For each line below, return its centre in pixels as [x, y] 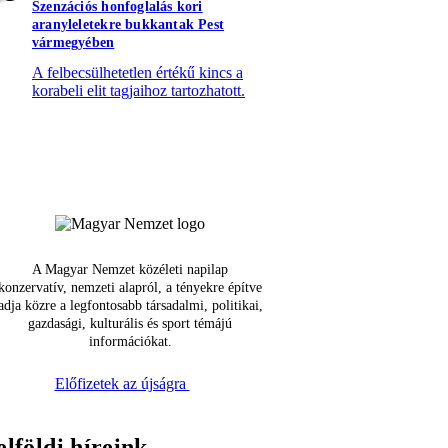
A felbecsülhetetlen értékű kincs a [137, 73]
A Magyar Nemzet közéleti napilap [130, 270]
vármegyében [73, 43]
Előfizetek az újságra [122, 384]
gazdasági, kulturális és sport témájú [130, 324]
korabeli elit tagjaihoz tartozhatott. [138, 91]
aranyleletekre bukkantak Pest [128, 25]
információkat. [130, 342]
